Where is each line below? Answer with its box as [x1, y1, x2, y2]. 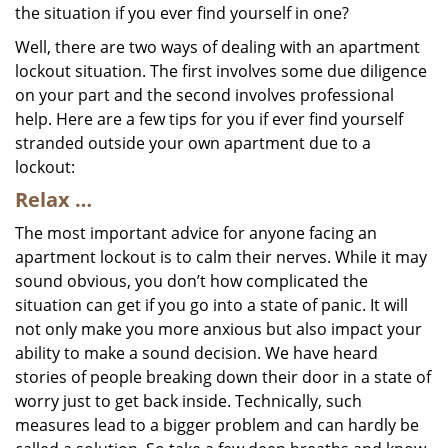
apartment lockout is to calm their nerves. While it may [15, 246, 427, 268]
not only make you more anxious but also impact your [15, 318, 422, 340]
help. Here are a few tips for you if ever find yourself [15, 108, 403, 130]
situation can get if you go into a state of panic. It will [15, 294, 408, 316]
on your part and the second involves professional [15, 84, 394, 106]
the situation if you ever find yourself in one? [15, 2, 349, 24]
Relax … [15, 186, 92, 213]
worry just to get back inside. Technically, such [15, 390, 362, 412]
